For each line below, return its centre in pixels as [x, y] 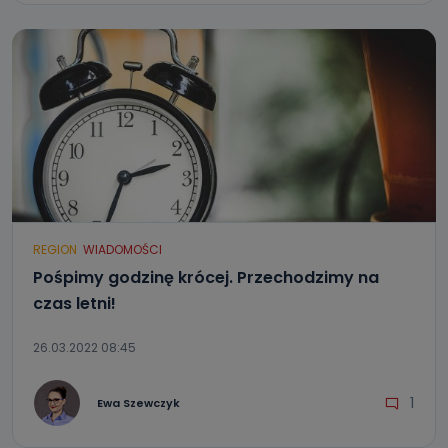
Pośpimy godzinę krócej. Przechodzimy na [206, 277]
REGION [55, 249]
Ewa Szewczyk [138, 402]
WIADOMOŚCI [122, 249]
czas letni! [74, 303]
